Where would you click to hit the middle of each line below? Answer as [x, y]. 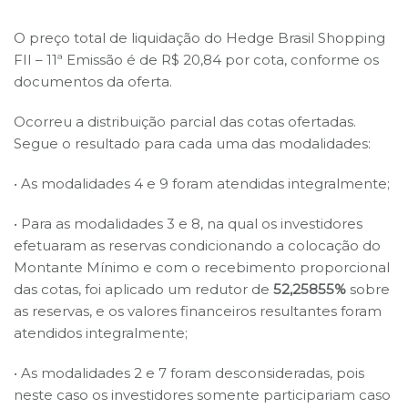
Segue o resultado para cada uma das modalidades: [192, 143]
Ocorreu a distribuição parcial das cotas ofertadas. [185, 121]
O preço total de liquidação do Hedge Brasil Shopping [199, 37]
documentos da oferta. [93, 81]
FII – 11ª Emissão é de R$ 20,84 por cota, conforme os [196, 59]
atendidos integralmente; [101, 332]
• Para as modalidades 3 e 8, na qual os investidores [188, 223]
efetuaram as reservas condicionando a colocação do [197, 245]
